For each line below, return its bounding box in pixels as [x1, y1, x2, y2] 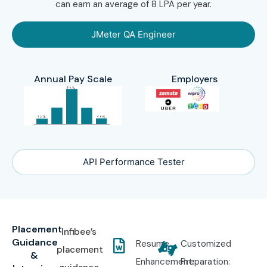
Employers [171, 73, 218, 86]
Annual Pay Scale [33, 73, 112, 86]
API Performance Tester [82, 156, 185, 168]
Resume [135, 238, 169, 250]
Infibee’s [61, 226, 97, 238]
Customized [180, 238, 231, 250]
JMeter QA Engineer [91, 29, 176, 41]
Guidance [12, 236, 58, 249]
